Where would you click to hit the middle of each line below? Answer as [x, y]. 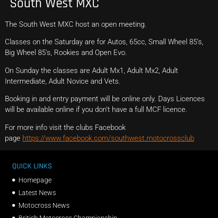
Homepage [35, 180]
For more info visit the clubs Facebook [65, 127]
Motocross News [44, 205]
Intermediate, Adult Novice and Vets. [63, 81]
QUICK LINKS [32, 166]
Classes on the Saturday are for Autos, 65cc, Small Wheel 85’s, [104, 42]
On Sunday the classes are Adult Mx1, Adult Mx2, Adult [91, 70]
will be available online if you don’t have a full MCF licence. [96, 110]
